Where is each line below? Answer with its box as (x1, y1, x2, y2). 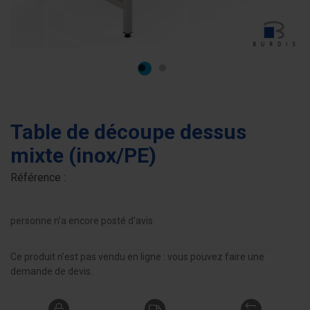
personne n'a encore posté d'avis (10, 215, 153, 226)
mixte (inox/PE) (10, 143, 156, 167)
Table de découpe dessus (10, 120, 246, 144)
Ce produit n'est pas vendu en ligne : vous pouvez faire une (10, 251, 264, 262)
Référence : (10, 171, 66, 184)
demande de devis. (10, 266, 93, 277)
